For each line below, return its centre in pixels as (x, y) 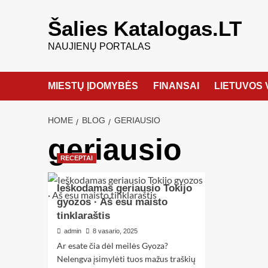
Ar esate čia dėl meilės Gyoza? (112, 246)
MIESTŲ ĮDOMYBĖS (93, 86)
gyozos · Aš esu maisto (112, 202)
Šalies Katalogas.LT (144, 28)
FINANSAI (176, 86)
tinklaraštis (83, 216)
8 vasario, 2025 (115, 231)
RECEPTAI (76, 158)
